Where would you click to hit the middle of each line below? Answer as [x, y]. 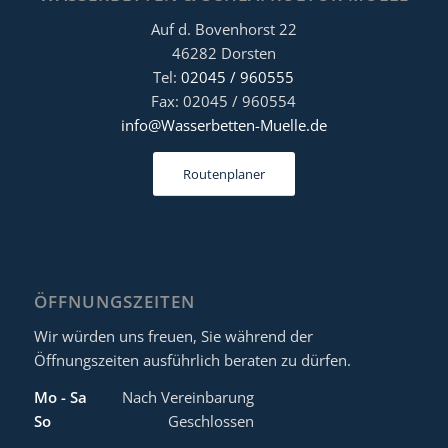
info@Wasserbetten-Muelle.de [223, 124]
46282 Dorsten [223, 52]
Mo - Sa [60, 396]
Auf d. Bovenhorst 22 [223, 28]
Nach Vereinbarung [187, 396]
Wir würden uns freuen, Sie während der [173, 336]
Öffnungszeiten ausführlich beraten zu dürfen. [192, 360]
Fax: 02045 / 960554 [224, 100]
